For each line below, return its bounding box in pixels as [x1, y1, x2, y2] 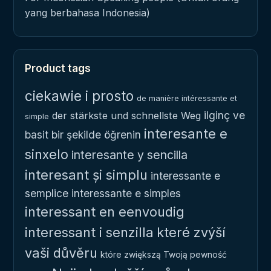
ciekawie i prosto [25, 87, 134, 104]
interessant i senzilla [25, 224, 154, 240]
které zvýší [157, 224, 226, 240]
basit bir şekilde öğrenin [25, 128, 141, 141]
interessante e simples [71, 186, 181, 200]
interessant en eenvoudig [25, 203, 184, 220]
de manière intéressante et [137, 93, 237, 103]
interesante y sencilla [71, 147, 188, 162]
